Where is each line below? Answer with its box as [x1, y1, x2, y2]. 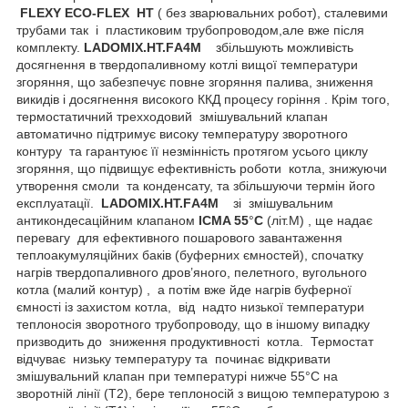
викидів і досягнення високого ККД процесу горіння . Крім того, [16, 91, 390, 107]
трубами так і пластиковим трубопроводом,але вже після [16, 22, 364, 37]
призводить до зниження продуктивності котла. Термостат [16, 333, 373, 349]
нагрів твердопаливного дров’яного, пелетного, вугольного [16, 264, 367, 280]
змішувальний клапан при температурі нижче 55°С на [16, 368, 338, 383]
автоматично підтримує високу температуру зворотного [16, 126, 348, 141]
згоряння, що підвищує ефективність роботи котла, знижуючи [16, 160, 387, 176]
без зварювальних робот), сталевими [166, 5, 392, 20]
